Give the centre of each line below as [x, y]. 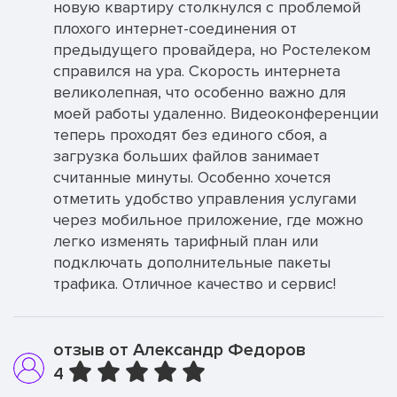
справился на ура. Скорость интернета [197, 71]
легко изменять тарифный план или [186, 241]
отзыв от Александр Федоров [179, 350]
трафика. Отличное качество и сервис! [195, 284]
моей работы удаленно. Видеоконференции [216, 113]
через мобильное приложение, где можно [208, 220]
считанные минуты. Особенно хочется [192, 177]
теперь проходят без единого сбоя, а [190, 135]
